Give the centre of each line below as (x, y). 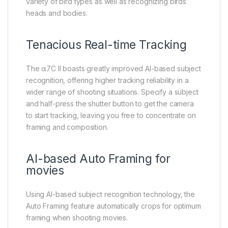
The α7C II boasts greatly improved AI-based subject (113, 68)
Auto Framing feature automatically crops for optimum (113, 206)
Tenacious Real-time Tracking (107, 45)
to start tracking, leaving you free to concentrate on (111, 115)
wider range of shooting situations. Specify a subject (112, 92)
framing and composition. (67, 127)
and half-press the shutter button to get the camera (110, 103)
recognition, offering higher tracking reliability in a (107, 80)
